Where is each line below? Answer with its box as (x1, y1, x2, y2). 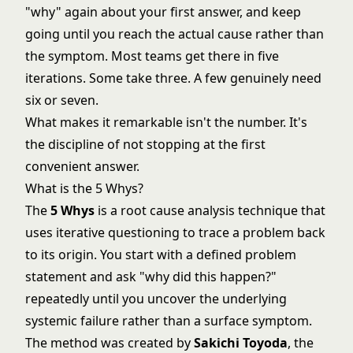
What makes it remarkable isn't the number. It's (25, 113, 307, 131)
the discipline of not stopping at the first (25, 136, 266, 153)
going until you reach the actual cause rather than (25, 25, 324, 43)
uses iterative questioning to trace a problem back (25, 224, 325, 241)
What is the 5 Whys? (25, 180, 143, 197)
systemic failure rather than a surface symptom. (25, 312, 312, 329)
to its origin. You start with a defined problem (25, 246, 296, 263)
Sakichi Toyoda (194, 334, 288, 351)
